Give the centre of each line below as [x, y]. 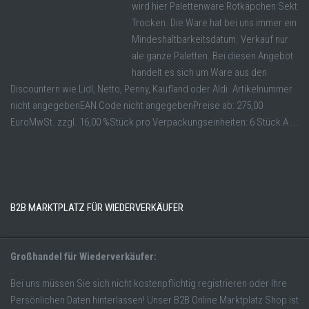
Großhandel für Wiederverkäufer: [83, 256]
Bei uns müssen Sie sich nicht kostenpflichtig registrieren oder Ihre [149, 283]
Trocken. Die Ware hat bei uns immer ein [214, 22]
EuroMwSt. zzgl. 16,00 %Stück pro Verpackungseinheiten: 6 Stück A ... [154, 122]
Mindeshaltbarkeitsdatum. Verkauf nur [210, 39]
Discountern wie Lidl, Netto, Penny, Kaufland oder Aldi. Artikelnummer [151, 89]
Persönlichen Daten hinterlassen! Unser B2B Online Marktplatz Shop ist [154, 300]
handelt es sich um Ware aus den [199, 72]
